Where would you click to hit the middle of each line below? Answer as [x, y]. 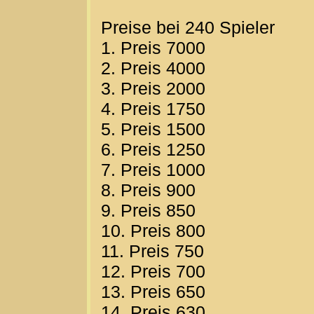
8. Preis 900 [148, 190]
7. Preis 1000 [153, 170]
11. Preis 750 [152, 251]
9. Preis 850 [148, 211]
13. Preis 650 [153, 292]
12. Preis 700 [153, 272]
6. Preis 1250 [153, 150]
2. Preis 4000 [153, 68]
